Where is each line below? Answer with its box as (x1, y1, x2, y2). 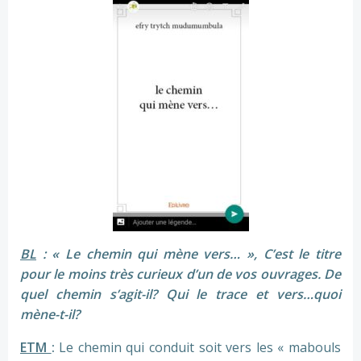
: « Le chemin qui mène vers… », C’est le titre (36, 245, 341, 263)
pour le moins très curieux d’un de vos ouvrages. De (20, 265, 341, 284)
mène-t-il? (20, 305, 80, 324)
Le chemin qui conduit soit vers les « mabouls (54, 338, 342, 357)
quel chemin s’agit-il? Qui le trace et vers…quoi (20, 285, 341, 304)
